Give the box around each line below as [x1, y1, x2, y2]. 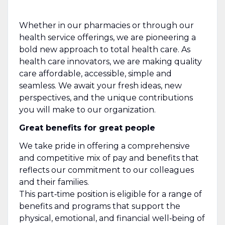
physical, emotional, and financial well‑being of [19, 213, 205, 223]
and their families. [19, 177, 89, 187]
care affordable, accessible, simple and [19, 68, 172, 78]
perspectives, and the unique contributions [19, 92, 193, 102]
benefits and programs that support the [19, 201, 180, 211]
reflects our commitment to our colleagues [19, 165, 194, 175]
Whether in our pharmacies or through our [19, 20, 194, 30]
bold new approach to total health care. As [19, 44, 190, 54]
